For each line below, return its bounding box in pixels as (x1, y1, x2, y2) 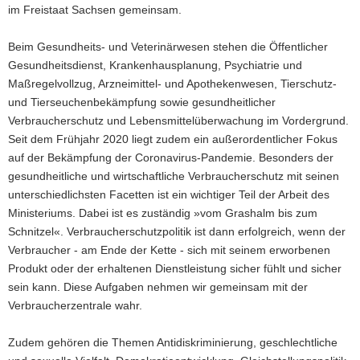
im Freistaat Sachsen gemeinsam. (8, 3, 185, 16)
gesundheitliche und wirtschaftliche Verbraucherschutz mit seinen (8, 170, 339, 182)
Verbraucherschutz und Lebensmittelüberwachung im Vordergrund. (8, 114, 349, 127)
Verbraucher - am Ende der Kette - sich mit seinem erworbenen (8, 243, 330, 256)
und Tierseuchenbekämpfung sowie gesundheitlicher (8, 96, 276, 108)
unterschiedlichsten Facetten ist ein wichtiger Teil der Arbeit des (8, 188, 329, 201)
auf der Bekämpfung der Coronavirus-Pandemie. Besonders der (8, 151, 333, 164)
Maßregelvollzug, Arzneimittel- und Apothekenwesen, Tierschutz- (8, 77, 337, 90)
